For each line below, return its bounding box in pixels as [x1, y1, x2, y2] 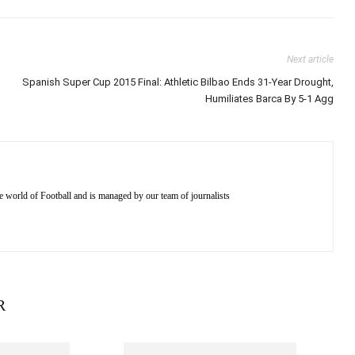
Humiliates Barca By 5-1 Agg [205, 93, 334, 105]
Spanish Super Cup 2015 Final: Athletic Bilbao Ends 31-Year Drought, [22, 76, 334, 88]
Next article [287, 54, 334, 65]
